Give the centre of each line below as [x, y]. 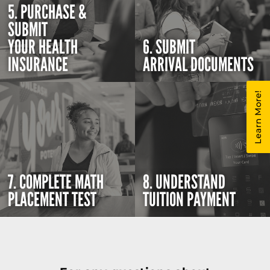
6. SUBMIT [169, 48]
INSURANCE [38, 65]
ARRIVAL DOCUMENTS [199, 65]
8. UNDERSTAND [184, 183]
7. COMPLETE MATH [56, 183]
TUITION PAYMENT [190, 200]
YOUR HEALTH [43, 48]
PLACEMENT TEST [52, 200]
